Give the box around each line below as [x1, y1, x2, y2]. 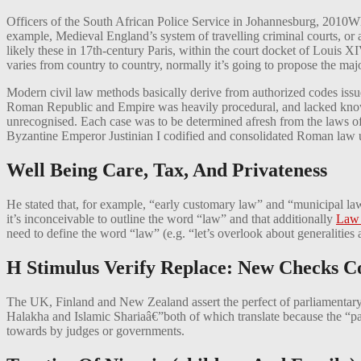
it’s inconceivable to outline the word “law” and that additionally [6, 212, 336, 226]
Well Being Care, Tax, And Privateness [6, 160, 327, 181]
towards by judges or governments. [6, 323, 185, 338]
